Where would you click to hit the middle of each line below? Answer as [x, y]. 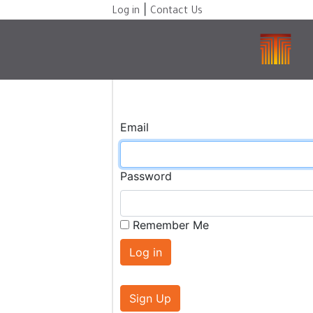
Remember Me [171, 225]
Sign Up [150, 298]
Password [146, 176]
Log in [126, 12]
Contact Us [176, 12]
